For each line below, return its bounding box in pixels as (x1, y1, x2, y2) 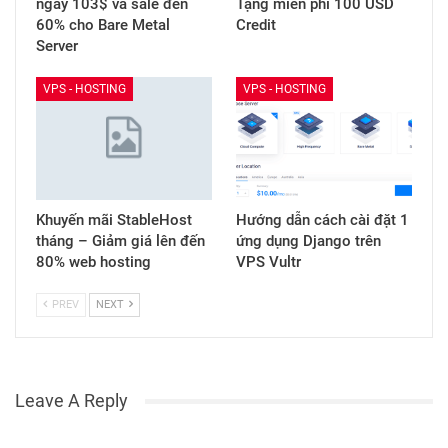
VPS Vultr (236, 253, 301, 272)
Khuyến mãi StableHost (36, 211, 192, 230)
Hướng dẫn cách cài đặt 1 (236, 211, 409, 230)
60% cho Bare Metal (36, 16, 170, 35)
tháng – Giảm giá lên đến (36, 232, 205, 251)
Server (36, 37, 78, 56)
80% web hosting (36, 253, 151, 272)
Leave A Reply (15, 390, 128, 412)
